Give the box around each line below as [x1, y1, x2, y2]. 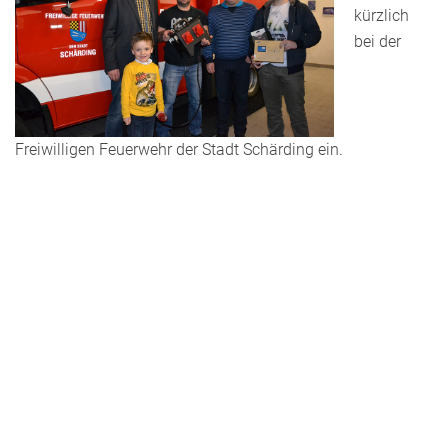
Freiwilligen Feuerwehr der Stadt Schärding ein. [15, 140, 343, 159]
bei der [354, 32, 401, 51]
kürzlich [354, 6, 409, 25]
